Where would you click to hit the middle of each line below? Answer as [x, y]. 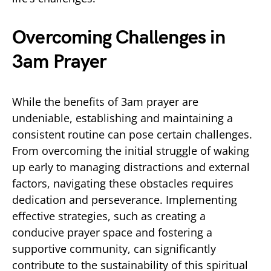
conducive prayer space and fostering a [112, 232]
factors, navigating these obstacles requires [123, 183]
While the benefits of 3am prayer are [105, 101]
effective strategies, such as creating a [109, 216]
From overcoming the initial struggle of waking [131, 150]
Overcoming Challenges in [119, 38]
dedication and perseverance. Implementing [125, 199]
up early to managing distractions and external [131, 167]
